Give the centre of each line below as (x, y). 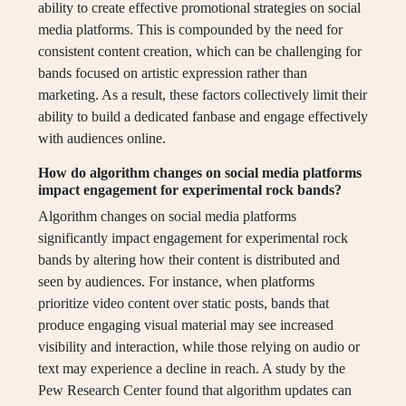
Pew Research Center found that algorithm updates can (195, 391)
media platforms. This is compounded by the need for (190, 30)
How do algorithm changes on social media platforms (200, 173)
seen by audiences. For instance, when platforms (176, 282)
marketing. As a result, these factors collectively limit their (203, 95)
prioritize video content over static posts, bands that (184, 304)
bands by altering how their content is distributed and (189, 260)
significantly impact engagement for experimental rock (193, 238)
